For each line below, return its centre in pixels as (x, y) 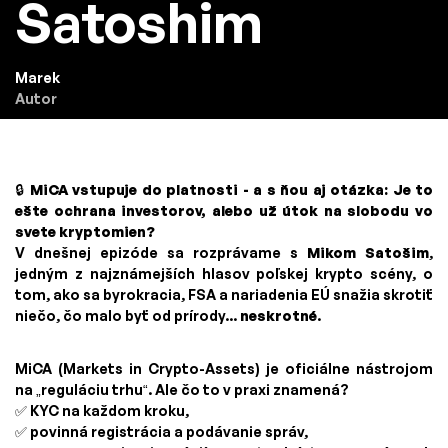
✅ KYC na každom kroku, (102, 411)
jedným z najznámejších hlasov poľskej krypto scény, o (224, 274)
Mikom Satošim (368, 253)
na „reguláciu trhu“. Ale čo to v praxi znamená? (182, 390)
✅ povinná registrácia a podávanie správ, (161, 432)
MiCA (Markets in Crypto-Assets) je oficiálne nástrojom (224, 369)
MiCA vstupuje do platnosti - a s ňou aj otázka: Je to (231, 190)
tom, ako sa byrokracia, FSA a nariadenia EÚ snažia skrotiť (224, 295)
